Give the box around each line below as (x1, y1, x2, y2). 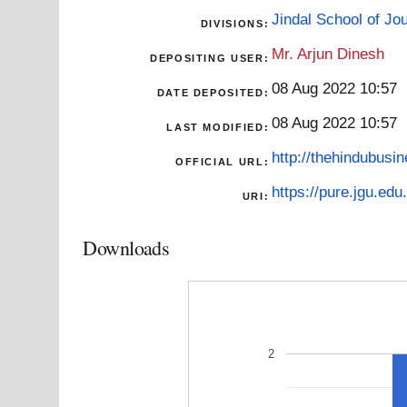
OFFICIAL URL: (174, 155, 270, 167)
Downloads (83, 233, 170, 261)
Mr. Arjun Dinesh (272, 44, 385, 63)
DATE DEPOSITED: (156, 86, 270, 98)
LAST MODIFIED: (166, 121, 270, 133)
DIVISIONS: (200, 17, 270, 29)
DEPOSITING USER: (149, 52, 270, 64)
